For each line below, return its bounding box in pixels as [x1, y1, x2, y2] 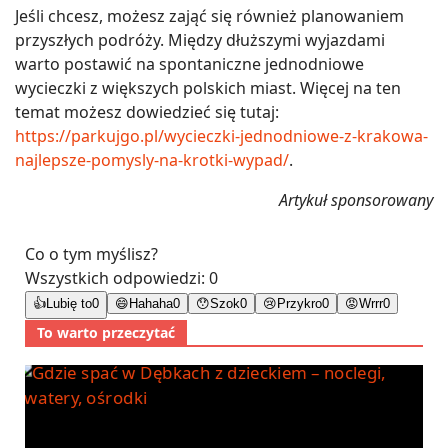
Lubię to [46, 296, 92, 312]
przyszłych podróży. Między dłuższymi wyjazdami [15, 29, 385, 52]
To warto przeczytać [37, 323, 175, 343]
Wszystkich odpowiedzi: [25, 267, 209, 290]
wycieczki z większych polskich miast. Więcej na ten [15, 77, 401, 100]
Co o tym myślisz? [25, 243, 158, 266]
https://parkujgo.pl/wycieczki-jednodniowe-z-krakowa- [15, 125, 428, 148]
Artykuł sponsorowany [279, 189, 433, 212]
